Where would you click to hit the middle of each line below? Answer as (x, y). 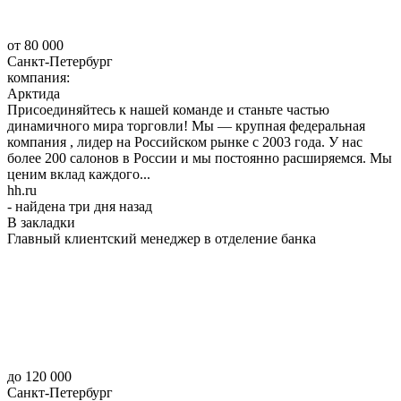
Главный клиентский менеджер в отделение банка (162, 238)
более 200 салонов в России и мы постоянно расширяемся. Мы (200, 158)
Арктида (34, 93)
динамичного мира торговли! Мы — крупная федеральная (186, 125)
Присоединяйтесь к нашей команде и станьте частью (168, 109)
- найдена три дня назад (80, 206)
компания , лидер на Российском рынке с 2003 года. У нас (185, 141)
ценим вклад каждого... (79, 174)
